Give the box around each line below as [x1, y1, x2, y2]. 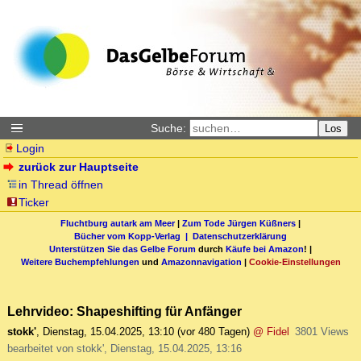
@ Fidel [253, 326, 289, 338]
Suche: [151, 122, 186, 135]
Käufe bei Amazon [226, 243, 304, 254]
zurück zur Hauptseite [19, 160, 139, 173]
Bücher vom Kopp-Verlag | [74, 230, 193, 241]
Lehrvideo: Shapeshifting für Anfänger [7, 304, 242, 319]
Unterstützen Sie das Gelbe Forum [49, 243, 196, 254]
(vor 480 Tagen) [177, 326, 250, 338]
